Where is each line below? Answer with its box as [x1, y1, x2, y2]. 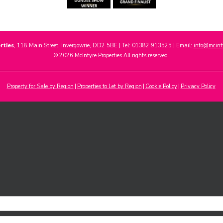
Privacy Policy [180, 82, 216, 90]
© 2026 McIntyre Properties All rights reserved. [54, 51, 169, 59]
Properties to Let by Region [77, 82, 142, 90]
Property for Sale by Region [6, 82, 74, 90]
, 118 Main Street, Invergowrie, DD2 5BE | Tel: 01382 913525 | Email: [13, 41, 194, 49]
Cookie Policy [145, 82, 177, 90]
